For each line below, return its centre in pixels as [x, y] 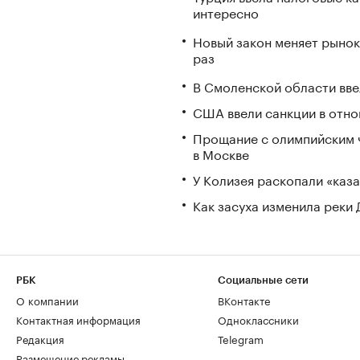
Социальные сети [263, 280]
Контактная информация [78, 319]
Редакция [40, 338]
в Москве [221, 153]
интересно [226, 12]
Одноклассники [258, 319]
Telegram [241, 338]
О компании [47, 300]
